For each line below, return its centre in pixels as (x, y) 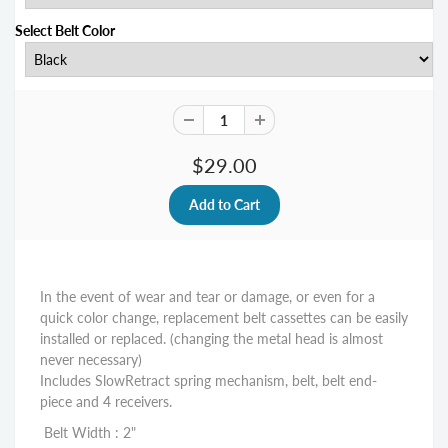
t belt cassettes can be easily (321, 318)
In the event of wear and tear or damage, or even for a (207, 297)
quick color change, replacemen (137, 318)
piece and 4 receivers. (108, 402)
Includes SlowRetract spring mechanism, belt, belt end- (208, 381)
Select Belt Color (65, 31)
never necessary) (91, 360)
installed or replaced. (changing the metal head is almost (211, 339)
